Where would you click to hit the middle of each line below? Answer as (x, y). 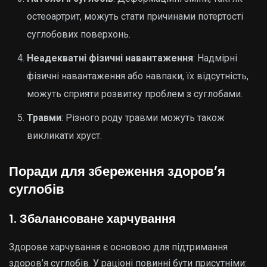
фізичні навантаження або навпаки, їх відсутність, (138, 76)
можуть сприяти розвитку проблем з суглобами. (135, 94)
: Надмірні (215, 58)
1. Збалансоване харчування (92, 219)
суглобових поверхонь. (79, 34)
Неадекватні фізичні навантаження (110, 58)
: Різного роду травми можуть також (143, 118)
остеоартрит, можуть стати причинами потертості (135, 16)
